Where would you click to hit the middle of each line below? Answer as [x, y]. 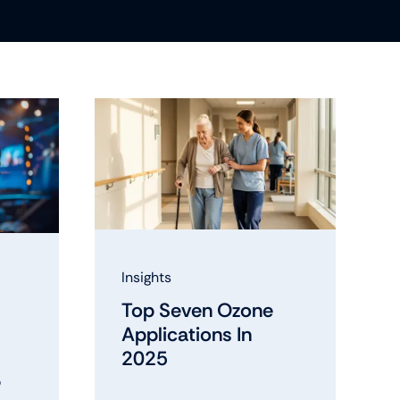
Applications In [187, 334]
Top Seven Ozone [197, 310]
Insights [146, 277]
